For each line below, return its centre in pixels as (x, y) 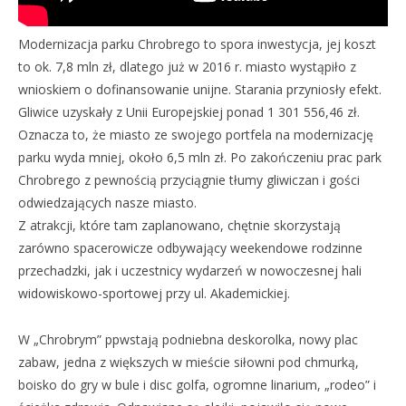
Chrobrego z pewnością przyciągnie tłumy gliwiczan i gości (189, 179)
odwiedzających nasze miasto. (107, 202)
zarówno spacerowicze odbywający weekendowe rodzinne (190, 247)
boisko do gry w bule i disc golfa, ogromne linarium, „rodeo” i (197, 384)
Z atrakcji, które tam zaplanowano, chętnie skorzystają (179, 225)
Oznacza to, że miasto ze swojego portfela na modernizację (196, 134)
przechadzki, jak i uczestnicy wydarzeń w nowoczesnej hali (190, 270)
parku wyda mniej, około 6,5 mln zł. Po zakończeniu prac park (200, 157)
